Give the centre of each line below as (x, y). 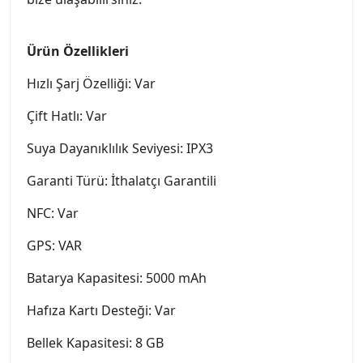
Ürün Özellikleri (78, 51)
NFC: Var (53, 214)
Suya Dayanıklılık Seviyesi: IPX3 (120, 149)
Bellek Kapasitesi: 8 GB (95, 343)
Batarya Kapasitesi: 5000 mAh (117, 278)
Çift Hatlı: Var (67, 116)
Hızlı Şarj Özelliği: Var (91, 84)
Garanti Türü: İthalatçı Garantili (122, 181)
